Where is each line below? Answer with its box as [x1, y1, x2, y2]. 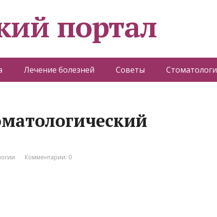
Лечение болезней [24, 64, 94, 75]
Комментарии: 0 [25, 153, 72, 161]
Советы [116, 64, 145, 75]
